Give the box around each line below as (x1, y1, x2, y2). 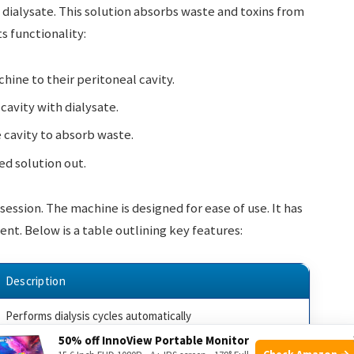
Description (5, 273, 66, 289)
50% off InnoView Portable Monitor (58, 332, 249, 348)
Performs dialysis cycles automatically (5, 308, 191, 324)
